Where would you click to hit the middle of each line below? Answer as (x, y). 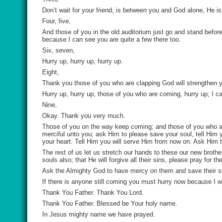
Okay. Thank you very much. (84, 116)
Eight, (51, 72)
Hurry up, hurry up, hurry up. (83, 61)
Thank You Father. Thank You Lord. (93, 193)
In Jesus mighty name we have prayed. (99, 214)
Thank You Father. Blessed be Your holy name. (110, 203)
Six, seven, (58, 50)
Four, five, (56, 21)
